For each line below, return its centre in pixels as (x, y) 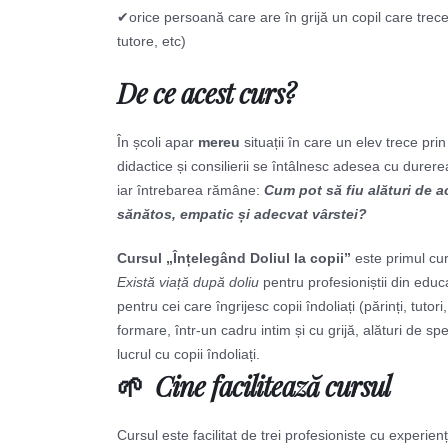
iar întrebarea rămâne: (190, 190)
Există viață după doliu (188, 282)
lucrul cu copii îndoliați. (188, 354)
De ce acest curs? (206, 93)
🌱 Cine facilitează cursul (253, 386)
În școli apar (157, 142)
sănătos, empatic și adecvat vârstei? (242, 214)
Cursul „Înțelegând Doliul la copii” (234, 258)
